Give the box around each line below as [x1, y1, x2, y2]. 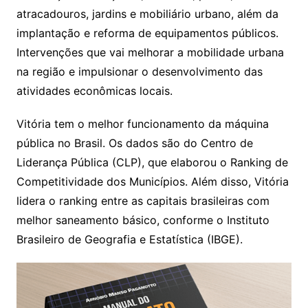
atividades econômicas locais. [16, 83, 173, 98]
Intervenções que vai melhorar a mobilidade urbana [16, 45, 284, 59]
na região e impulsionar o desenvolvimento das [16, 64, 263, 78]
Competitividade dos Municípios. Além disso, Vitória [16, 174, 289, 188]
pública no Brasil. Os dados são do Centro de [16, 135, 253, 150]
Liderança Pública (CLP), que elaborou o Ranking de [16, 155, 288, 169]
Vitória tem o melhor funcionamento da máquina [16, 116, 269, 131]
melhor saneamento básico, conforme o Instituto [16, 212, 269, 227]
